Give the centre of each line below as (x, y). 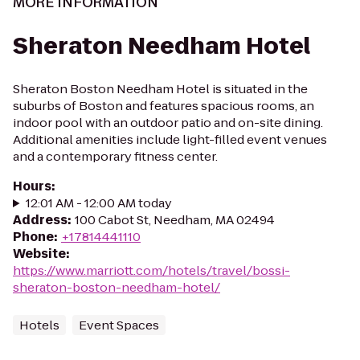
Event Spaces (119, 325)
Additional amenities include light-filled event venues (170, 139)
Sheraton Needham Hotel (162, 46)
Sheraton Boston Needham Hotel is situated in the (160, 89)
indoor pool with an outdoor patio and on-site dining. (168, 123)
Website (39, 254)
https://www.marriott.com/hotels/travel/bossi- (151, 270)
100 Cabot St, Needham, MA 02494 (175, 220)
